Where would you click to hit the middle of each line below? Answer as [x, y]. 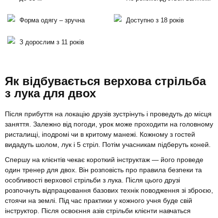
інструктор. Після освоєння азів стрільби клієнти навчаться [98, 211]
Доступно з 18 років [155, 20]
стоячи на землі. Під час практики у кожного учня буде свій [99, 201]
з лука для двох [50, 93]
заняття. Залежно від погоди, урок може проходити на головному [109, 124]
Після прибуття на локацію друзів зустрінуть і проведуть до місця [108, 114]
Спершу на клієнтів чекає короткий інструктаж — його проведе [104, 160]
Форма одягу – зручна [52, 20]
